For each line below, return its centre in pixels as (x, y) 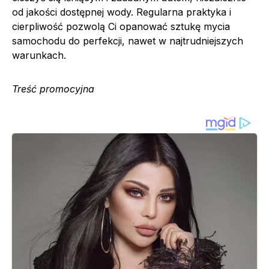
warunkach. (39, 55)
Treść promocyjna (53, 89)
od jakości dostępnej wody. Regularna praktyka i (122, 12)
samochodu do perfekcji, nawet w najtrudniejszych (128, 41)
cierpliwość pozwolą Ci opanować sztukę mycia (121, 26)
